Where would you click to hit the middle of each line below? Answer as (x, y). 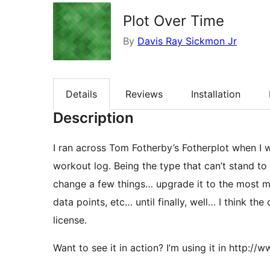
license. (70, 220)
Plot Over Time (174, 21)
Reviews (144, 94)
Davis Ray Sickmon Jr (187, 41)
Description (93, 118)
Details (81, 94)
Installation (216, 94)
